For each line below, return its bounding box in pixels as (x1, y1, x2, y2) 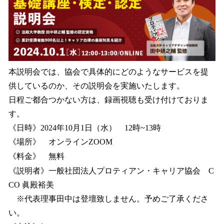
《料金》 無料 (8, 152, 64, 161)
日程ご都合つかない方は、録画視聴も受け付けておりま (8, 95, 208, 104)
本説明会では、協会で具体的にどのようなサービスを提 (8, 67, 208, 76)
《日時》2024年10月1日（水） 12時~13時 (8, 123, 161, 132)
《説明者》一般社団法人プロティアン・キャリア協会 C (8, 166, 214, 175)
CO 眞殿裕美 (8, 180, 54, 189)
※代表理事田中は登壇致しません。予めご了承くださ (8, 194, 208, 203)
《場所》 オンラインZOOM (8, 137, 120, 146)
